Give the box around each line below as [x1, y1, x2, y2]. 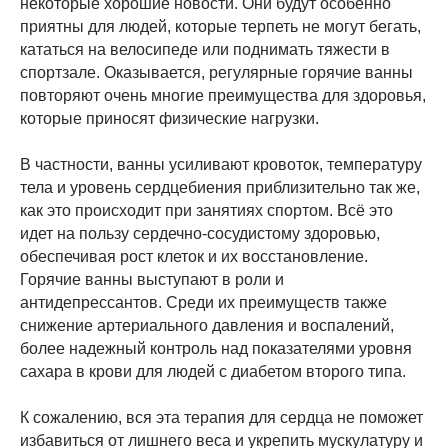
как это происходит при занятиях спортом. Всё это [20, 202, 393, 220]
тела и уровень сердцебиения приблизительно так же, [20, 179, 420, 197]
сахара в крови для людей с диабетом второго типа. [20, 363, 406, 381]
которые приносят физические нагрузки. [20, 110, 319, 128]
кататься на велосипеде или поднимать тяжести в [20, 41, 390, 59]
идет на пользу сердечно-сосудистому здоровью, [20, 225, 380, 243]
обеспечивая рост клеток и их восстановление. [20, 248, 368, 266]
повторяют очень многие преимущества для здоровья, [20, 87, 426, 105]
